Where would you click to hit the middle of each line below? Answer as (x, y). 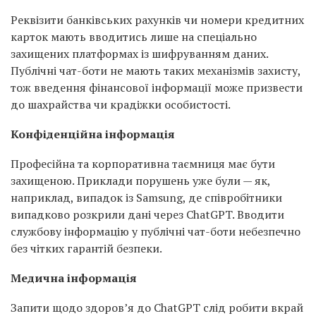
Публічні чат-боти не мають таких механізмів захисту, (156, 71)
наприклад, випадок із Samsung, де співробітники (146, 197)
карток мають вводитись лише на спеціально (134, 37)
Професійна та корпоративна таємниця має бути (143, 164)
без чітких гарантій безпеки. (86, 248)
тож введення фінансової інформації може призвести (157, 87)
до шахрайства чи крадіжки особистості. (121, 104)
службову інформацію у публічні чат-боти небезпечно (156, 231)
